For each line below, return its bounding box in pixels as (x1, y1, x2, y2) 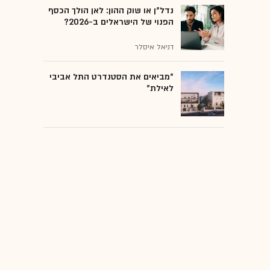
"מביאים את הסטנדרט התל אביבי (49, 71, 174, 83)
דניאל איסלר (135, 42, 174, 52)
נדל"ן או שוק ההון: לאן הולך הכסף (48, 4, 174, 16)
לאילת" (146, 82, 174, 94)
